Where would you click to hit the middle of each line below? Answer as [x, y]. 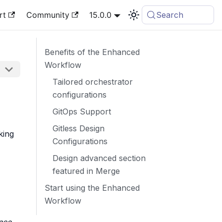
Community [48, 15]
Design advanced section [99, 158]
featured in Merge [86, 171]
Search [170, 15]
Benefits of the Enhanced [92, 52]
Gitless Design [79, 128]
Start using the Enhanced [92, 188]
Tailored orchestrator [93, 82]
